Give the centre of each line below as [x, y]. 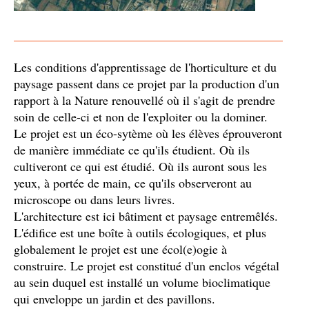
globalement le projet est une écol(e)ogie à [120, 249]
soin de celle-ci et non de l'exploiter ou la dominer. [141, 117]
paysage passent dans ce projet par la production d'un [147, 83]
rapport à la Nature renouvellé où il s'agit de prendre [144, 100]
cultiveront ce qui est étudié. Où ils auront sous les [140, 166]
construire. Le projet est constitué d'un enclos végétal [147, 266]
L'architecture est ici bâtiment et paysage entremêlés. [146, 216]
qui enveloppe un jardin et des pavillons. [114, 299]
